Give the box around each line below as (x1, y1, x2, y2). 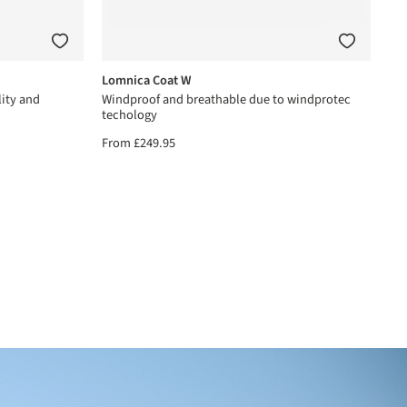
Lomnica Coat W (101, 70, 192, 90)
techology (101, 104, 157, 124)
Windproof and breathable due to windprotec (101, 89, 351, 109)
